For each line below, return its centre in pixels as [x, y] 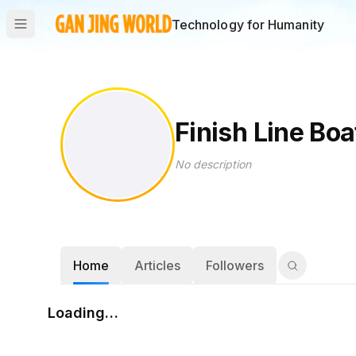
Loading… [83, 313]
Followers [235, 265]
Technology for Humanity [248, 25]
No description [213, 164]
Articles [157, 265]
